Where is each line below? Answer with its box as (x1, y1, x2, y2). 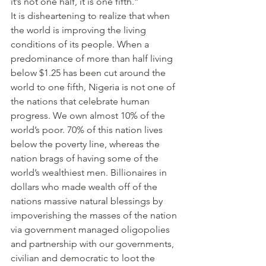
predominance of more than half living (11, 53, 175, 64)
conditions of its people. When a (11, 39, 151, 50)
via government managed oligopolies (11, 224, 172, 235)
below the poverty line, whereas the (11, 138, 162, 150)
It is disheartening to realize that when (11, 10, 172, 21)
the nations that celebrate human (11, 96, 152, 107)
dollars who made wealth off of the (11, 181, 160, 192)
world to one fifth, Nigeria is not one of (11, 81, 178, 93)
